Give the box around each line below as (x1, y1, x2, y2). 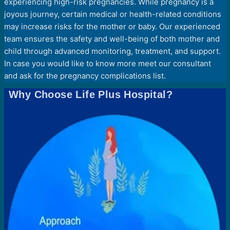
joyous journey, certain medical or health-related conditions (4, 9, 221, 20)
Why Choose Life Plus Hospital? (9, 88, 173, 100)
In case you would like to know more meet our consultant (4, 59, 211, 69)
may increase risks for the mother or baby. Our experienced (4, 22, 220, 32)
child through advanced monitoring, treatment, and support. (4, 46, 221, 56)
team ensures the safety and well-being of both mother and (4, 34, 220, 44)
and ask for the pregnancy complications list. (4, 71, 166, 81)
